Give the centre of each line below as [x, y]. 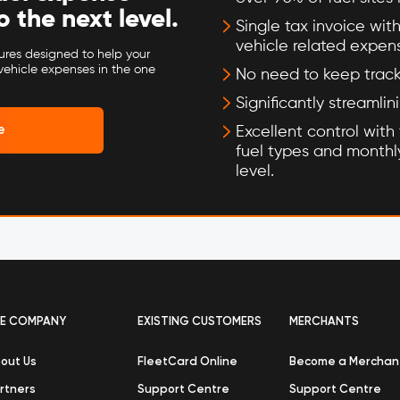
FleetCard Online [187, 362]
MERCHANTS [325, 322]
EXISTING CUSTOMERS [199, 322]
